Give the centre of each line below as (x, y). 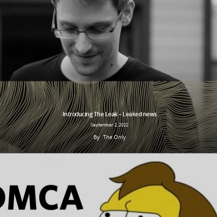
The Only (114, 137)
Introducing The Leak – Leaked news (109, 114)
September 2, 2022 (109, 124)
